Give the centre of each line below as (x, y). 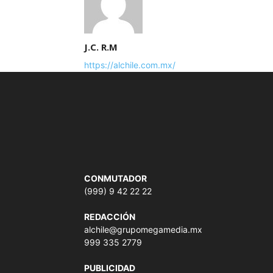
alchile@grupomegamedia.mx (143, 229)
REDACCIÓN (110, 216)
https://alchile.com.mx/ (130, 65)
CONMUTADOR (115, 178)
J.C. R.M (101, 47)
